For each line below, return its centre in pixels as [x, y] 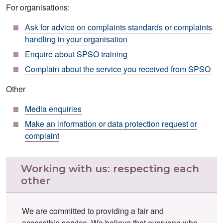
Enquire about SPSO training [76, 54]
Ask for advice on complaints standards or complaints [118, 27]
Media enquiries [53, 109]
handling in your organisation [76, 39]
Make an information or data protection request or [111, 123]
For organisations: [38, 7]
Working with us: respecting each [110, 168]
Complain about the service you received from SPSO [118, 69]
